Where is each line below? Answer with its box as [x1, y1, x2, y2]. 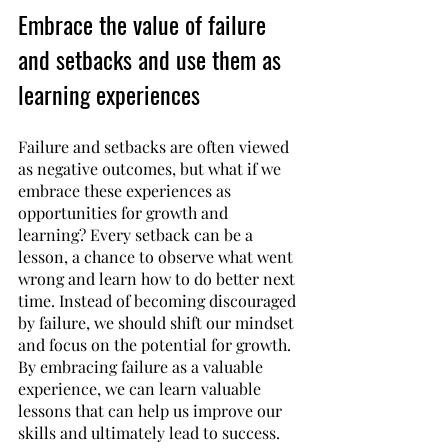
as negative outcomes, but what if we [18, 158, 285, 179]
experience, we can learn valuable [18, 378, 265, 399]
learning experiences [18, 76, 200, 112]
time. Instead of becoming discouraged [18, 290, 300, 311]
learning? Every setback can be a [18, 224, 257, 245]
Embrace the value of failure [18, 6, 272, 42]
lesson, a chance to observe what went [18, 246, 297, 267]
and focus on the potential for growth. [18, 334, 295, 355]
